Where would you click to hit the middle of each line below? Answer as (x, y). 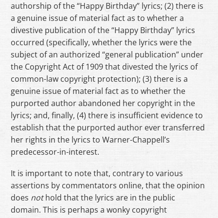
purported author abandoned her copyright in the (103, 103)
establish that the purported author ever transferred (108, 127)
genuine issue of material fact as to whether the (98, 91)
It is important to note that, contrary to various (97, 173)
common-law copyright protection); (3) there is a (100, 79)
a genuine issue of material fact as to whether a (98, 18)
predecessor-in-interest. (55, 152)
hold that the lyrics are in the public (109, 197)
